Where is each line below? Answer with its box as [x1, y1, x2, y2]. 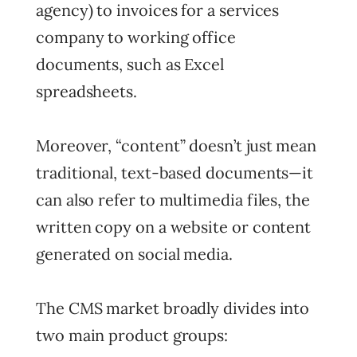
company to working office [36, 26, 236, 47]
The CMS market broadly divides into [36, 297, 310, 318]
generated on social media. [36, 243, 233, 264]
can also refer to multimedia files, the [36, 189, 310, 210]
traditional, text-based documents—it [36, 162, 314, 182]
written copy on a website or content [36, 216, 312, 237]
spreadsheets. [36, 80, 141, 101]
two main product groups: [36, 324, 229, 345]
